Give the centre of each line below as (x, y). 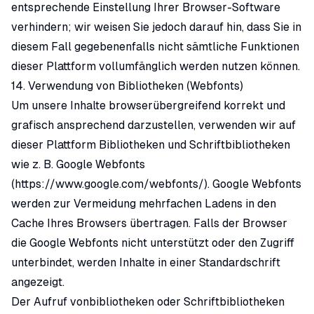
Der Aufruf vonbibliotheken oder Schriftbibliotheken (148, 302)
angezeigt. (38, 282)
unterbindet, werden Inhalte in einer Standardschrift (146, 262)
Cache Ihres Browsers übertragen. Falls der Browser (149, 223)
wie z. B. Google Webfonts (78, 164)
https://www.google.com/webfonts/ (109, 184)
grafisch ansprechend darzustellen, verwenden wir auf (153, 125)
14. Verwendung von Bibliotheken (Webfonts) (127, 86)
